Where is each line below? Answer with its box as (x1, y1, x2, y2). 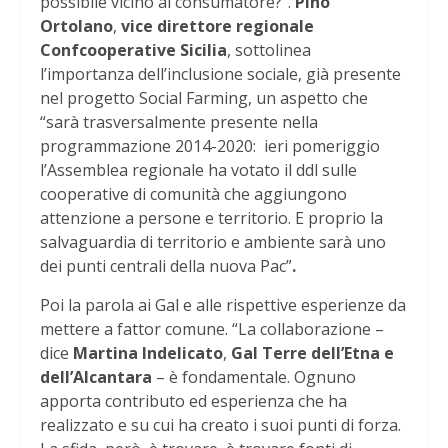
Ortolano (40, 15, 113, 38)
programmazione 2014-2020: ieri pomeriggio (40, 135, 380, 158)
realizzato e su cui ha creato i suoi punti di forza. (40, 414, 401, 437)
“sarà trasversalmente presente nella (40, 111, 318, 134)
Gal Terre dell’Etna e (231, 342, 394, 365)
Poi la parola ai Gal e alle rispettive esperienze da (40, 294, 406, 317)
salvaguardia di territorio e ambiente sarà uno (40, 231, 386, 254)
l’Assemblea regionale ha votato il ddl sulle (40, 159, 357, 182)
